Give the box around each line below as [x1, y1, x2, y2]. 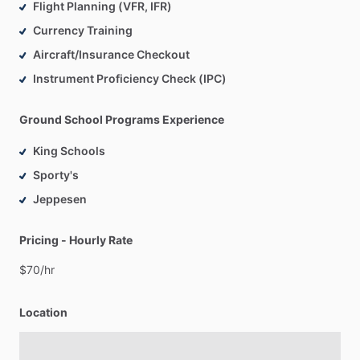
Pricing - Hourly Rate [19, 233, 133, 247]
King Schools [33, 144, 105, 158]
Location [19, 305, 67, 320]
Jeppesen [33, 192, 87, 207]
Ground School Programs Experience [19, 112, 224, 127]
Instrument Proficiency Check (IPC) [33, 72, 227, 86]
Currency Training [33, 23, 133, 38]
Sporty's [33, 168, 79, 182]
